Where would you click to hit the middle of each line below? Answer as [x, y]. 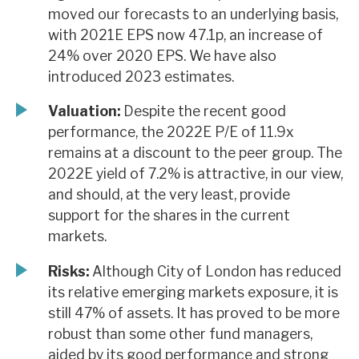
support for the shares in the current [169, 216]
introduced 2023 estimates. [141, 76]
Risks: [69, 271]
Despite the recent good [203, 111]
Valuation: [84, 111]
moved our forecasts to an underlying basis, [193, 14]
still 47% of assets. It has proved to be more [194, 313]
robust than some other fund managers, [180, 333]
